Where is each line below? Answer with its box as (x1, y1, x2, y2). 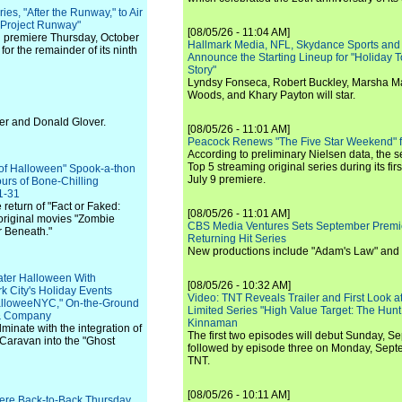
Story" (188, 64, 216, 76)
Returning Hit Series (188, 232, 286, 245)
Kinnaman (188, 317, 238, 329)
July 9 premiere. (188, 173, 266, 186)
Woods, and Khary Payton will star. (188, 89, 355, 101)
